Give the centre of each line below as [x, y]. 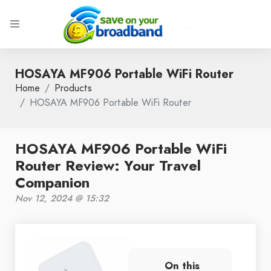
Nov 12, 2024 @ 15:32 [62, 198]
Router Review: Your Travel [108, 165]
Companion [52, 182]
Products [73, 88]
